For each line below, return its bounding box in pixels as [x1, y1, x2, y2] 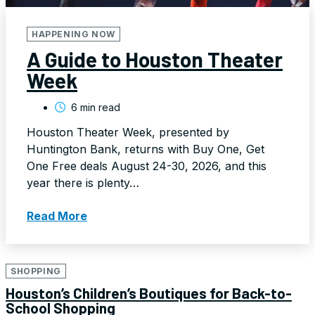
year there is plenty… [27, 175, 139, 190]
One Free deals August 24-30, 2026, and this [27, 158, 266, 173]
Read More [27, 208, 87, 223]
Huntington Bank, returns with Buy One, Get [27, 141, 264, 156]
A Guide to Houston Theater [27, 46, 283, 72]
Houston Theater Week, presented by [27, 124, 229, 139]
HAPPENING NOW [32, 28, 115, 39]
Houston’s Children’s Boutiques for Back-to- [6, 283, 292, 302]
